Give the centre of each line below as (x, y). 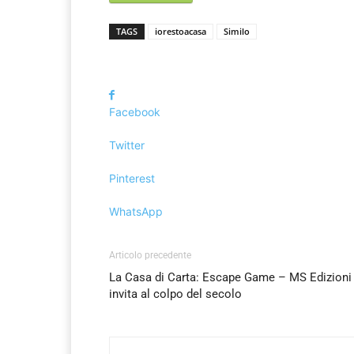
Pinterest (132, 179)
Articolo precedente (150, 256)
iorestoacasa (181, 32)
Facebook (135, 112)
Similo (237, 32)
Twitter (127, 145)
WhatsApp (136, 212)
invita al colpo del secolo (175, 294)
